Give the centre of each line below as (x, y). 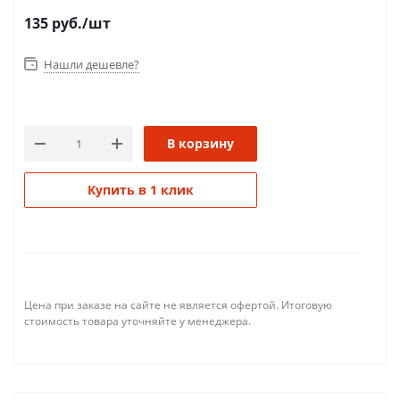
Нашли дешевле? (92, 64)
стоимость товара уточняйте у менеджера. (137, 321)
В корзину (200, 143)
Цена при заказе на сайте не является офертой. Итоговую (178, 305)
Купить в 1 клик (141, 190)
